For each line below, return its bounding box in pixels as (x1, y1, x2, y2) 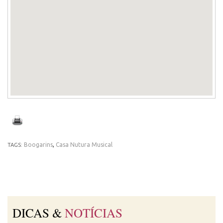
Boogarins (24, 141, 53, 148)
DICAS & (12, 205, 65, 221)
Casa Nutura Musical (56, 141, 112, 148)
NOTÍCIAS (65, 205, 122, 221)
